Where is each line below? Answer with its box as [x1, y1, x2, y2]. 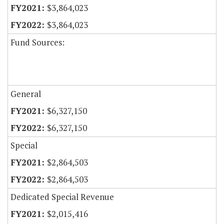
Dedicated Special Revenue [10, 191, 114, 203]
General [10, 88, 41, 100]
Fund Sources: [10, 36, 64, 48]
